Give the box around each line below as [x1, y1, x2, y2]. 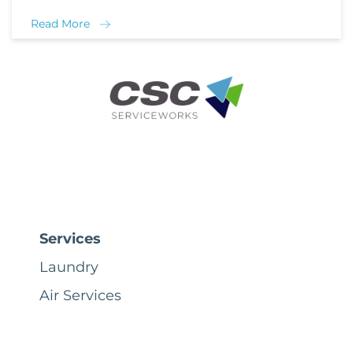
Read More [31, 16, 90, 31]
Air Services [39, 286, 121, 304]
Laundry [39, 258, 98, 276]
